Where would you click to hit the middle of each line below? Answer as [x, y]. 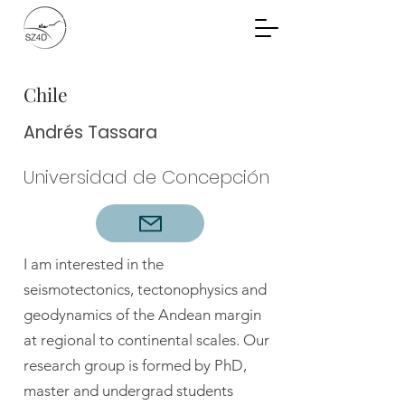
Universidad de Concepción [146, 177]
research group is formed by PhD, [135, 365]
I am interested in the [94, 264]
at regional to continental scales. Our [146, 340]
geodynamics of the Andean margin [142, 315]
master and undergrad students [128, 391]
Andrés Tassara [90, 132]
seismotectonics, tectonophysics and [145, 289]
